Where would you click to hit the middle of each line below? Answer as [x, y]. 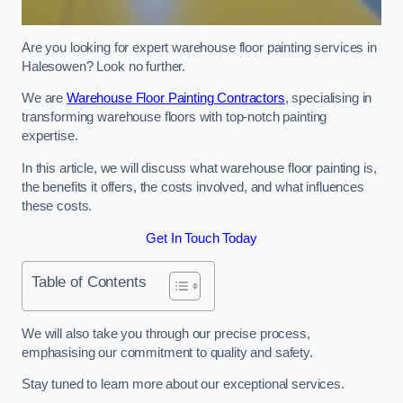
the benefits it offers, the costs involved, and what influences [193, 187]
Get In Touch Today [201, 238]
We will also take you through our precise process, [166, 333]
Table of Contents [89, 282]
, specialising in [328, 99]
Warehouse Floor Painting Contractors [175, 99]
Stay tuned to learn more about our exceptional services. [183, 385]
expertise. [50, 136]
